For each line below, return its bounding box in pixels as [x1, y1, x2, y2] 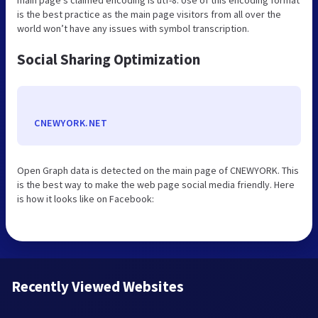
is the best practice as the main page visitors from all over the [17, 7, 281, 21]
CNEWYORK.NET [34, 116, 107, 129]
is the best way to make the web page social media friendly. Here [17, 177, 295, 191]
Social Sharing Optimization [17, 49, 200, 69]
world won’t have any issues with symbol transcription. [17, 21, 249, 35]
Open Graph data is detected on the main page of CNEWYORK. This [17, 163, 299, 177]
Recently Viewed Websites [11, 276, 184, 296]
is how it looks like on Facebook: [17, 192, 154, 205]
